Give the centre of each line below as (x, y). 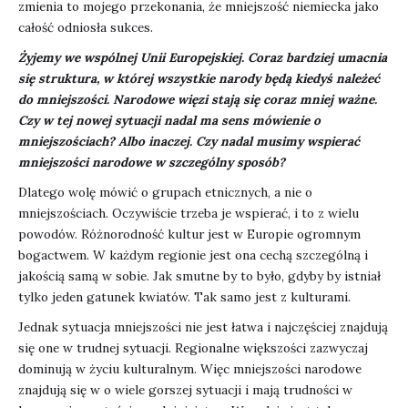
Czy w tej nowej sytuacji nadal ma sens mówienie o (169, 121)
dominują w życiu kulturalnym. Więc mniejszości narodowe (190, 369)
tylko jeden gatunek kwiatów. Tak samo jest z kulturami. (184, 297)
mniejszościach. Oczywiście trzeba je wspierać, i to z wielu (189, 214)
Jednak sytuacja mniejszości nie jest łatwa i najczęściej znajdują (203, 327)
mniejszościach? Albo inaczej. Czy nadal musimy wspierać (189, 142)
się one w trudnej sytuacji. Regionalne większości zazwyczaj (193, 348)
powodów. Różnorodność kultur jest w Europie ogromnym (189, 235)
